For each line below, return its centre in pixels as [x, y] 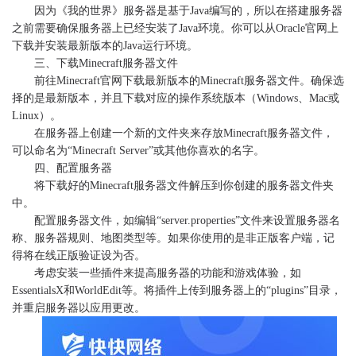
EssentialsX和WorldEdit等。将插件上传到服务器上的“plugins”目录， [177, 290]
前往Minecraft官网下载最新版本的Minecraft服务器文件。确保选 [189, 81]
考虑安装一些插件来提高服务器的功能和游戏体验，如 [168, 273]
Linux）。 [37, 116]
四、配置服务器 [73, 168]
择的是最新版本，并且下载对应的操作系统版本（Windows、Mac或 [176, 98]
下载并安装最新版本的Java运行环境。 [105, 46]
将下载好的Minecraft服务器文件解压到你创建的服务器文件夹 [184, 186]
